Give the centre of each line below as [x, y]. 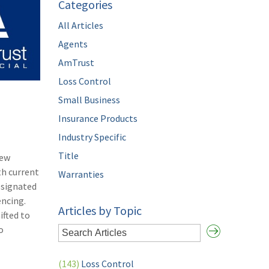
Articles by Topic [100, 210]
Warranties [81, 174]
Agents [73, 44]
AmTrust [77, 62]
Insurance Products [98, 118]
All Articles [81, 25]
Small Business [89, 100]
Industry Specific [92, 137]
